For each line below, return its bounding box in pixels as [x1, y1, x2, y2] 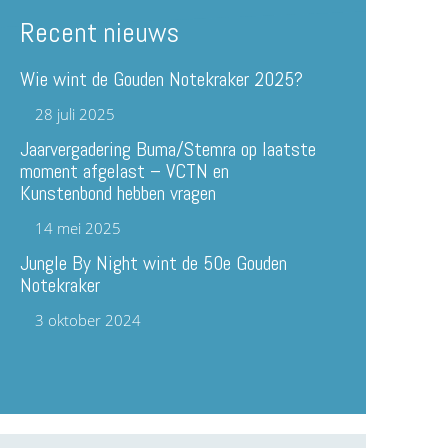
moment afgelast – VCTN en [20, 158, 230, 185]
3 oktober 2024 [35, 310, 142, 331]
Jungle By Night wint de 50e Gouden [20, 250, 288, 277]
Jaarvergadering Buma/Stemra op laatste [20, 136, 317, 163]
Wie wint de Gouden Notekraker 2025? [20, 66, 304, 93]
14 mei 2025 [35, 218, 122, 239]
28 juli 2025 [35, 104, 116, 125]
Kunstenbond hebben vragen [20, 180, 232, 207]
